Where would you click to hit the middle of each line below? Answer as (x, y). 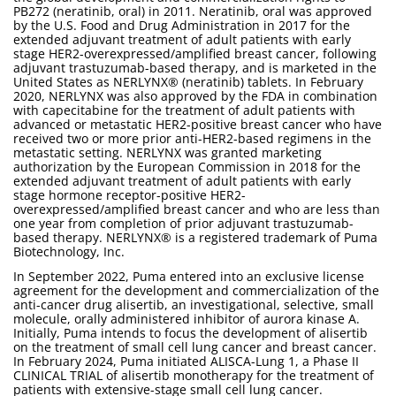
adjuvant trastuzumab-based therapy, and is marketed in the (195, 68)
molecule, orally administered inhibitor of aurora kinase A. (187, 319)
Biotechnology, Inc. (69, 251)
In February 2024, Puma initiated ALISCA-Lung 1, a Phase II (186, 361)
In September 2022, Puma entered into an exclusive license (189, 276)
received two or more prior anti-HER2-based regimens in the (192, 138)
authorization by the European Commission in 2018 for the (187, 167)
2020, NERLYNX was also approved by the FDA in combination (195, 96)
